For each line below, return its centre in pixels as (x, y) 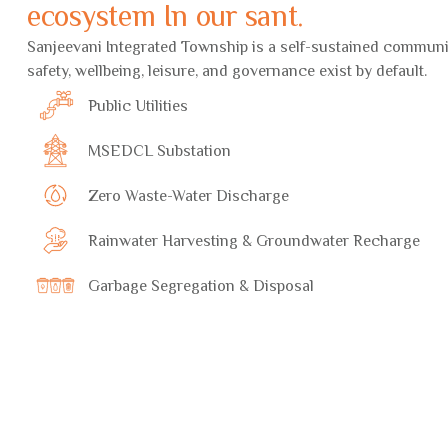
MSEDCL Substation (160, 150)
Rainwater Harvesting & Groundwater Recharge (254, 240)
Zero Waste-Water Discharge (189, 195)
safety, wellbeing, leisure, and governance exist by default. (227, 71)
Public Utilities (138, 105)
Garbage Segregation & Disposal (201, 285)
